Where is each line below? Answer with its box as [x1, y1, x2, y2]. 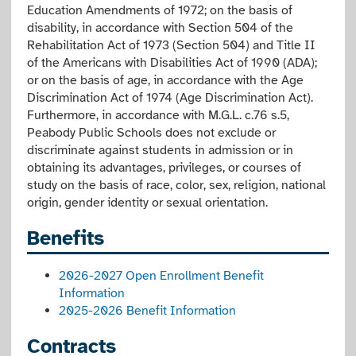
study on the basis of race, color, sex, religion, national [27, 177, 327, 193]
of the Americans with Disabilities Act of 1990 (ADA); [27, 55, 318, 71]
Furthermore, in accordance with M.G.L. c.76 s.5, [27, 107, 290, 123]
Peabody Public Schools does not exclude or [27, 125, 277, 141]
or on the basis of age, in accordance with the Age [27, 72, 304, 88]
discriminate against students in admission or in [27, 142, 294, 158]
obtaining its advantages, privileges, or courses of [27, 160, 302, 176]
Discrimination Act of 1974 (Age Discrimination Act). [27, 90, 314, 106]
